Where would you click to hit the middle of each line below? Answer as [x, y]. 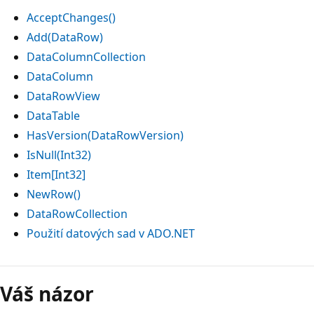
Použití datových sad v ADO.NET [111, 233]
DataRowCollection [77, 213]
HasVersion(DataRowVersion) [105, 135]
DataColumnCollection [86, 56]
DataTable [53, 115]
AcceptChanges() [71, 17]
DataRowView [63, 96]
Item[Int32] [56, 174]
